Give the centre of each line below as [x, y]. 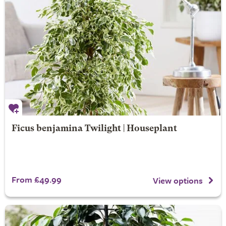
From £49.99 [36, 180]
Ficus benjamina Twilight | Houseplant [94, 129]
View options [178, 180]
